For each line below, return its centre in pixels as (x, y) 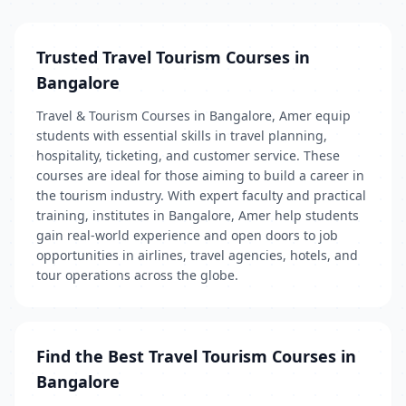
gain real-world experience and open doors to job (187, 235)
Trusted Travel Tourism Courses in (173, 57)
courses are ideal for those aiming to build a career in (200, 175)
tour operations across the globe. (137, 275)
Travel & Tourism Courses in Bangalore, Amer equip (193, 116)
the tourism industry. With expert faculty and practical (201, 195)
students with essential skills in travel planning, (182, 135)
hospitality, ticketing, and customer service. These (188, 155)
